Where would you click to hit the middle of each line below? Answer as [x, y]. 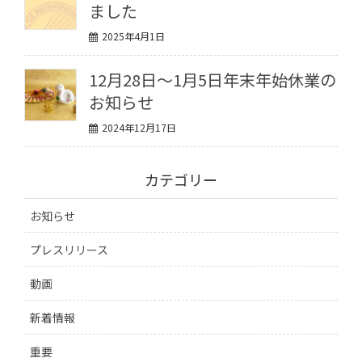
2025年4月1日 [133, 36]
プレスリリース [69, 249]
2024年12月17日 [139, 128]
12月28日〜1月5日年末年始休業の [213, 80]
